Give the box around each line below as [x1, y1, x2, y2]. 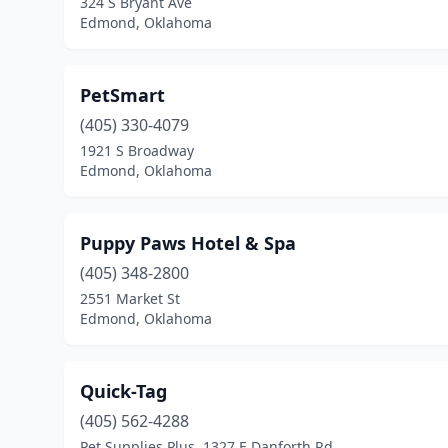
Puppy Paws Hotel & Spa [80, 231, 296, 255]
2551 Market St [80, 289, 180, 308]
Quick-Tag [80, 379, 167, 403]
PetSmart [80, 83, 165, 107]
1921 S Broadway [80, 141, 194, 160]
